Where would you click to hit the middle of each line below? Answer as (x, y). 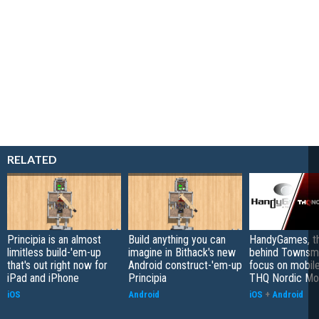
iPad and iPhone (43, 278)
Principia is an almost (54, 239)
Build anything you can (177, 239)
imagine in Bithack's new (182, 252)
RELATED (32, 159)
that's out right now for (57, 265)
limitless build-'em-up (54, 252)
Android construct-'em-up (185, 265)
